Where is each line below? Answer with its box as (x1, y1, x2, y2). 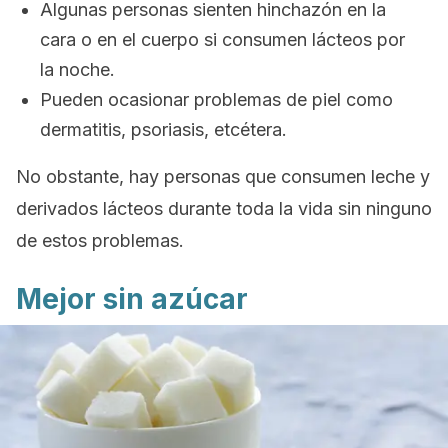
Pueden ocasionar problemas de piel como (40, 89, 393, 110)
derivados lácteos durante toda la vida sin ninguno (16, 198, 432, 219)
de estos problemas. (16, 230, 184, 251)
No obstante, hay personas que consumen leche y (16, 166, 430, 187)
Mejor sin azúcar (16, 282, 248, 316)
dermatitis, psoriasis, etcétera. (40, 119, 287, 140)
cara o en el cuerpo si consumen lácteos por (40, 29, 405, 50)
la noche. (40, 59, 115, 80)
